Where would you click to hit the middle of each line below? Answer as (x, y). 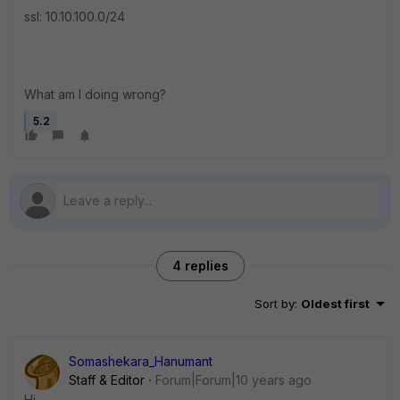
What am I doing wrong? (95, 94)
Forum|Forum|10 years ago (233, 380)
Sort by (275, 304)
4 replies (200, 266)
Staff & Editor (107, 380)
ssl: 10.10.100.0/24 (75, 17)
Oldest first (335, 304)
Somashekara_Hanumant (141, 361)
